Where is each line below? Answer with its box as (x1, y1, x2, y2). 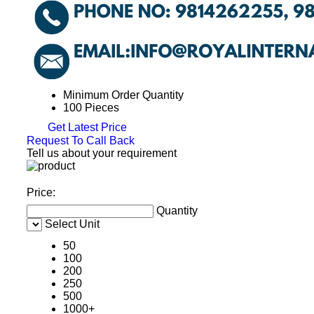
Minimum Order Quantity (62, 89, 184, 101)
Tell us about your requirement (26, 146, 177, 159)
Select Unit (44, 217, 100, 230)
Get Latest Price (44, 121, 127, 133)
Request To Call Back (26, 134, 135, 146)
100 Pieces (62, 102, 119, 114)
